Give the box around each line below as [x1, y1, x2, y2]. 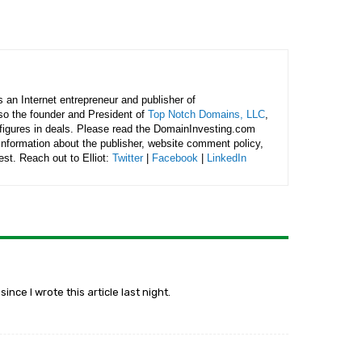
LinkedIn [207, 152, 246, 164]
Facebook [152, 152, 198, 164]
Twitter [112, 152, 143, 164]
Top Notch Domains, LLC [148, 108, 265, 120]
